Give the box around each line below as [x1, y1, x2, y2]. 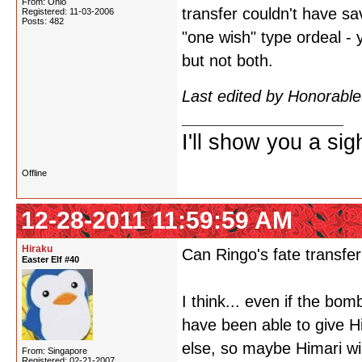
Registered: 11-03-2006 [22, 6, 114, 16]
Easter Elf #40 [22, 255, 79, 264]
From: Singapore [22, 346, 87, 356]
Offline [22, 168, 47, 178]
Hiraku [22, 243, 53, 255]
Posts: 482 [22, 16, 64, 26]
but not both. [182, 52, 273, 69]
